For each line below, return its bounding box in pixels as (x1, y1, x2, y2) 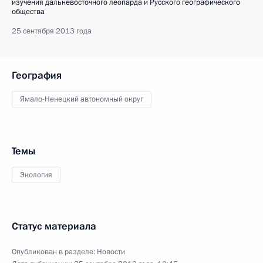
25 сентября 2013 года (12, 26, 92, 36)
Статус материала (12, 220, 96, 233)
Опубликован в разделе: (12, 247, 97, 257)
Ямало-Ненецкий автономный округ (20, 94, 143, 104)
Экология (20, 170, 52, 180)
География (12, 69, 62, 82)
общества (12, 6, 45, 17)
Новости (97, 247, 125, 257)
